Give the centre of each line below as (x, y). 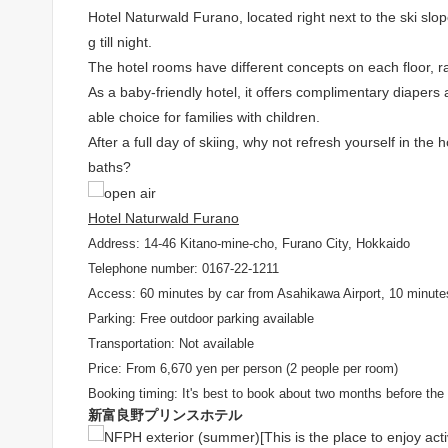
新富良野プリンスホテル (165, 414)
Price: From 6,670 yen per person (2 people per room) (243, 368)
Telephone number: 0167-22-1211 (183, 268)
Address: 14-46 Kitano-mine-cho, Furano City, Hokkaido (249, 243)
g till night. (120, 41)
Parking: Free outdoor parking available (201, 318)
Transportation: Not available (171, 343)
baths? (109, 166)
